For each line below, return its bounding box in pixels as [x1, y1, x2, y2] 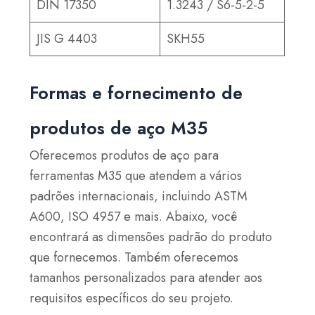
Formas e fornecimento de [30, 80, 243, 106]
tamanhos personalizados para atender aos [30, 269, 263, 288]
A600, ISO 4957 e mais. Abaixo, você [30, 207, 238, 226]
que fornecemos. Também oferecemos [30, 248, 239, 267]
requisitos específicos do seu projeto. [30, 289, 234, 308]
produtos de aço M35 [30, 115, 208, 141]
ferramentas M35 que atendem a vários [30, 167, 243, 186]
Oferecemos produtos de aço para [30, 146, 219, 165]
